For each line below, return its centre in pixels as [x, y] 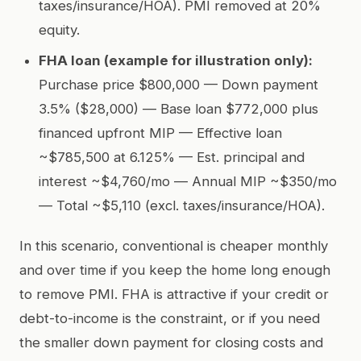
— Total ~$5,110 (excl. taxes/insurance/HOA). [182, 205]
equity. [59, 29]
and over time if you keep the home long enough [175, 270]
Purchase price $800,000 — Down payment [178, 84]
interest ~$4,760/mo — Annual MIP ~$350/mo [188, 181]
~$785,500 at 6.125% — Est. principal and [172, 157]
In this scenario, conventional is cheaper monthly [174, 245]
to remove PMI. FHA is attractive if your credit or [174, 294]
